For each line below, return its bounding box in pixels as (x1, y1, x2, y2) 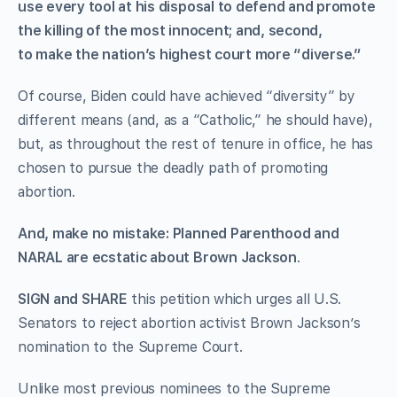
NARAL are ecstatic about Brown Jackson (18, 248, 297, 266)
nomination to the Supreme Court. (18, 338, 243, 355)
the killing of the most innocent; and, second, (18, 21, 323, 39)
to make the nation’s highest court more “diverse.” (18, 45, 362, 63)
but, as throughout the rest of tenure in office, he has (18, 135, 373, 152)
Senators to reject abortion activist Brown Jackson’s (18, 314, 361, 331)
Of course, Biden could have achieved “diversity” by (18, 87, 355, 105)
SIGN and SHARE (18, 290, 128, 307)
